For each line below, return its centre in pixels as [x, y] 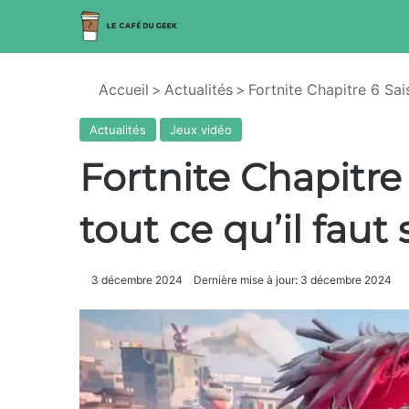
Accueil [121, 89]
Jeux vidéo [201, 130]
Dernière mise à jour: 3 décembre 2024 [293, 280]
